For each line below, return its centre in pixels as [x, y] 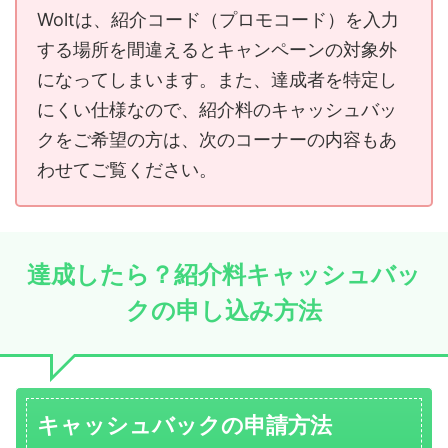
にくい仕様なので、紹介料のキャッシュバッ [217, 109]
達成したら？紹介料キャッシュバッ [224, 274]
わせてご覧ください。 [127, 169]
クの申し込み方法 [224, 310]
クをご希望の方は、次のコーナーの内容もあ [217, 139]
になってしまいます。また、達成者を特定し [217, 79]
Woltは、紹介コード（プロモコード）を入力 [218, 19]
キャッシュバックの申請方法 [184, 424]
